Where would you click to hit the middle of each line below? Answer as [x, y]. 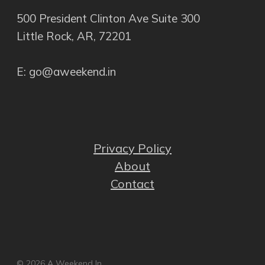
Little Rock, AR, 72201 [74, 36]
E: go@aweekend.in [66, 72]
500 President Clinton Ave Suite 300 [108, 19]
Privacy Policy [132, 148]
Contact [132, 184]
